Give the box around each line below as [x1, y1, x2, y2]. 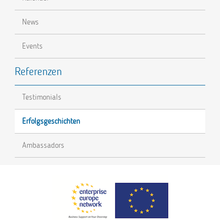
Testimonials [22, 92, 61, 102]
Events [22, 41, 43, 51]
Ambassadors [22, 140, 64, 150]
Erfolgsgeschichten [22, 116, 80, 126]
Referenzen [15, 65, 62, 79]
